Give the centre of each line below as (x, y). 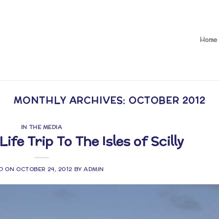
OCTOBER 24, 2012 (44, 169)
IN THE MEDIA (42, 127)
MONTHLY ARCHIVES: (71, 100)
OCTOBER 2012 (167, 100)
